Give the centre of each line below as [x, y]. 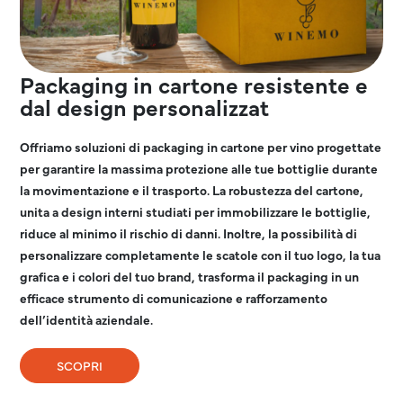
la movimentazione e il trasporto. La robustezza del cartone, [192, 189]
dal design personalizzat [145, 106]
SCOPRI [80, 365]
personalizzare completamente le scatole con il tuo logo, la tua [201, 254]
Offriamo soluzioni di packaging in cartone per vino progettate [201, 146]
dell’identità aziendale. [87, 319]
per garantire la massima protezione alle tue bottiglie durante [199, 168]
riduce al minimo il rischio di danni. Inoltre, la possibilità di [189, 233]
